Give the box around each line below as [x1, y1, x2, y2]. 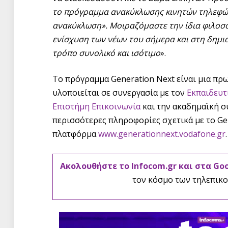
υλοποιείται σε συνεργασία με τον [52, 87, 187, 99]
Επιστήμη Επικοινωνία [52, 101, 140, 112]
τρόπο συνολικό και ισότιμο [52, 47, 160, 59]
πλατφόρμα [52, 128, 98, 140]
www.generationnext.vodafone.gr [98, 128, 225, 140]
